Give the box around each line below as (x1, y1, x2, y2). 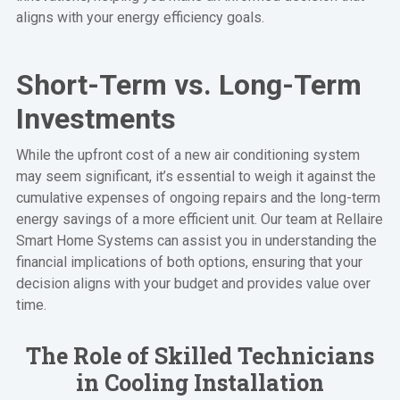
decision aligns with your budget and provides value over (15, 274, 371, 292)
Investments (15, 101, 176, 136)
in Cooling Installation (76, 367, 324, 397)
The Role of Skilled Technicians (26, 340, 374, 371)
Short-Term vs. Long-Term (15, 67, 362, 102)
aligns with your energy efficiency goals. (15, 8, 264, 26)
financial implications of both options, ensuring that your (15, 253, 362, 271)
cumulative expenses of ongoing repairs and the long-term (15, 188, 380, 206)
